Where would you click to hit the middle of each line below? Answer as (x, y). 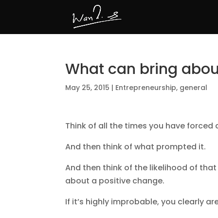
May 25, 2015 (88, 88)
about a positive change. (116, 181)
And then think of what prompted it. (137, 147)
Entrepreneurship (146, 88)
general (194, 88)
